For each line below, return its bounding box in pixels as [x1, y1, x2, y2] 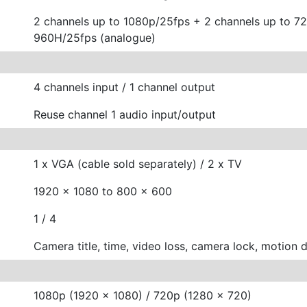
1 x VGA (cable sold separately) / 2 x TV [34, 156, 242, 171]
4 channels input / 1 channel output [34, 79, 215, 94]
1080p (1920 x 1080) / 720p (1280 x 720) [34, 288, 251, 302]
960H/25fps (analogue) [34, 30, 156, 45]
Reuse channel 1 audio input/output [34, 107, 216, 121]
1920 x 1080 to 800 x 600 [34, 184, 172, 198]
